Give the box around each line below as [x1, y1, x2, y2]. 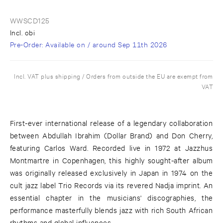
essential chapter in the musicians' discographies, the [10, 193, 213, 203]
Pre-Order [10, 39, 42, 49]
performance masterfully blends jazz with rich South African [10, 205, 213, 215]
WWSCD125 [10, 15, 50, 25]
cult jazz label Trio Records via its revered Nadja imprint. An [10, 180, 213, 190]
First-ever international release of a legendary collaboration [10, 118, 213, 128]
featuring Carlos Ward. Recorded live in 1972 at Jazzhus [10, 143, 213, 153]
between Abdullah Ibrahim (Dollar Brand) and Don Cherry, [10, 130, 213, 140]
